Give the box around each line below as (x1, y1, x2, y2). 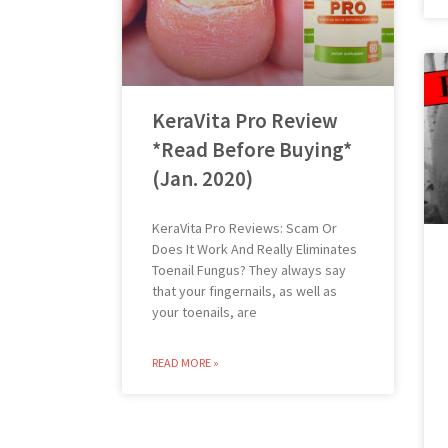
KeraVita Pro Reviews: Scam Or (152, 219, 337, 238)
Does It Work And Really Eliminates (152, 240, 357, 259)
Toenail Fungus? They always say (152, 261, 346, 280)
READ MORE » (152, 355, 219, 371)
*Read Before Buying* (152, 136, 352, 164)
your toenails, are (152, 303, 257, 322)
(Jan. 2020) (152, 165, 253, 193)
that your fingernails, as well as (152, 282, 337, 301)
